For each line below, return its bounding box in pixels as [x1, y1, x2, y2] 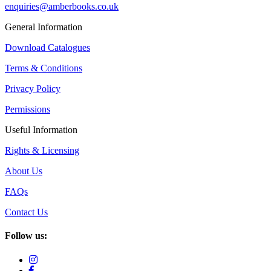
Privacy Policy [5, 83, 60, 94]
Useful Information [5, 125, 77, 135]
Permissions [5, 104, 50, 114]
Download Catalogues [5, 42, 90, 53]
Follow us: [5, 230, 47, 241]
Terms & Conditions [5, 63, 82, 73]
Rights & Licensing [5, 145, 79, 155]
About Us [5, 166, 42, 176]
